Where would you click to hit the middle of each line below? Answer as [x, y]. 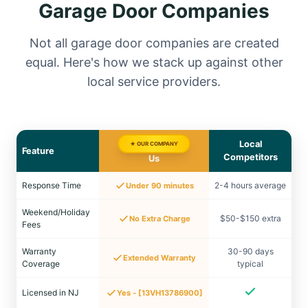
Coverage [41, 264]
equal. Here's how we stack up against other [154, 62]
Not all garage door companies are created [154, 43]
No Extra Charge [159, 219]
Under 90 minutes [159, 186]
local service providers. [154, 81]
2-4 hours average [250, 185]
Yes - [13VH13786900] [159, 293]
